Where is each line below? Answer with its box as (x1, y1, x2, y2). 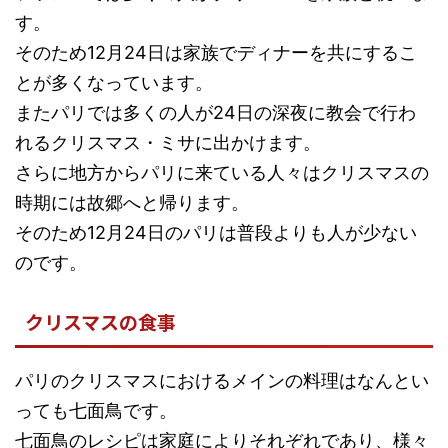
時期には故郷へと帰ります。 (15, 191, 249, 213)
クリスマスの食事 (25, 307, 176, 335)
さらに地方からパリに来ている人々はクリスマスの (15, 161, 429, 183)
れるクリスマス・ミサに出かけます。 (15, 131, 321, 153)
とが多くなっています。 (15, 71, 213, 93)
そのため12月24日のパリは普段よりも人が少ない (15, 221, 417, 243)
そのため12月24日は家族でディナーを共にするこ (15, 41, 417, 63)
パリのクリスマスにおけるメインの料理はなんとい (15, 369, 429, 391)
